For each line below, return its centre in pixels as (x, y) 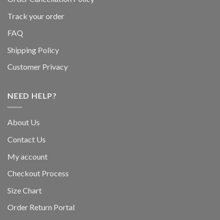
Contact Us (27, 139)
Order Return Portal (41, 207)
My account (27, 156)
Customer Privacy (38, 67)
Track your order (36, 16)
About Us (24, 122)
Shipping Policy (33, 50)
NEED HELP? (32, 95)
